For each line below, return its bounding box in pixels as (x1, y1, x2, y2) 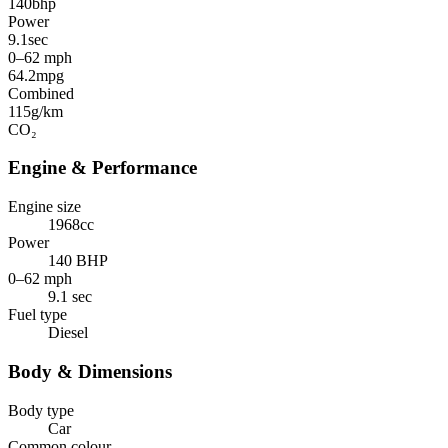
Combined (8, 84, 74, 102)
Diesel (48, 324, 88, 342)
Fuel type (8, 306, 67, 324)
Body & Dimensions (8, 360, 172, 382)
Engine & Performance (8, 157, 197, 179)
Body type (8, 401, 74, 419)
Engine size (8, 198, 81, 216)
